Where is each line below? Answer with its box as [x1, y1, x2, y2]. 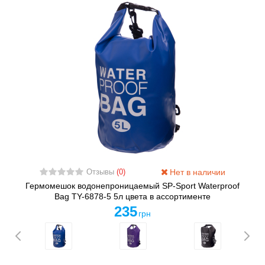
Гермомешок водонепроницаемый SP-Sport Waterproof [25, 181, 240, 191]
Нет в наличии [167, 167, 226, 177]
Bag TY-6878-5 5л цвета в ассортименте [54, 192, 211, 202]
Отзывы [86, 168, 117, 177]
